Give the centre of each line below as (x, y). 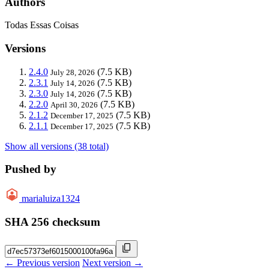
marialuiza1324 (51, 199)
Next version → (113, 262)
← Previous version (42, 262)
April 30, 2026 (74, 104)
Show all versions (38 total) (57, 146)
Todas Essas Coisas (42, 25)
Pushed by (31, 169)
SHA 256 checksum (53, 222)
